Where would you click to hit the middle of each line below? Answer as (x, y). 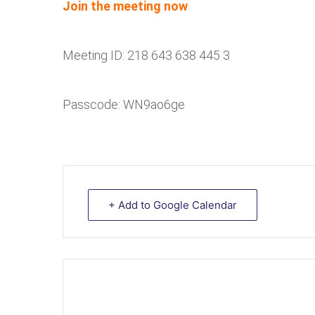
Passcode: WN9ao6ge (124, 104)
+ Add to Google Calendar (173, 205)
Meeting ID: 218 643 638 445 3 (146, 55)
